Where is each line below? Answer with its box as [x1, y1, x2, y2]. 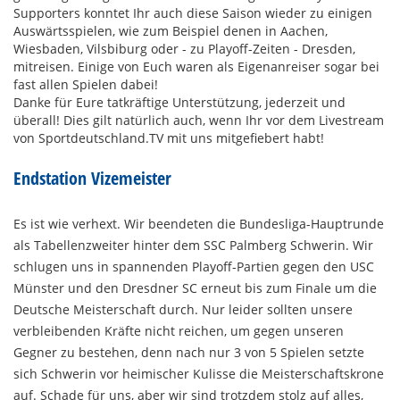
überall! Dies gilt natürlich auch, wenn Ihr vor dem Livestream [13, 112, 384, 129]
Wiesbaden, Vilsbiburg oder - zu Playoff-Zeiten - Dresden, [13, 40, 355, 58]
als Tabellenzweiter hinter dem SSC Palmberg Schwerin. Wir [13, 237, 373, 254]
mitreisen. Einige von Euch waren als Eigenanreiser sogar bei [13, 58, 379, 76]
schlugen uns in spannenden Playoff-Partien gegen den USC [13, 258, 374, 276]
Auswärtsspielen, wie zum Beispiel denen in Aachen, [13, 22, 328, 40]
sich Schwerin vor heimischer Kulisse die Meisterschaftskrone [13, 365, 384, 383]
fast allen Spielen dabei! [13, 76, 158, 94]
